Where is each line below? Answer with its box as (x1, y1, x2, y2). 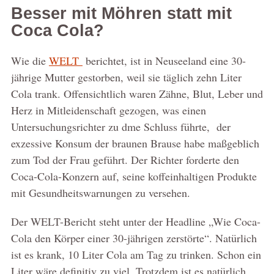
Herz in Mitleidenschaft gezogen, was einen (10, 103, 206, 118)
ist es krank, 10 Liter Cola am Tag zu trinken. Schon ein (10, 247, 261, 262)
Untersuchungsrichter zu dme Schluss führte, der (10, 119, 231, 135)
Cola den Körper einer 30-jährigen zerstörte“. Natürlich (10, 231, 257, 246)
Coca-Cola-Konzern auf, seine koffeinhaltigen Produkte (10, 169, 257, 184)
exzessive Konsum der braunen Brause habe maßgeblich (10, 136, 259, 151)
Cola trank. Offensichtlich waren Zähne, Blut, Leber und (10, 86, 263, 102)
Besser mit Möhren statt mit (10, 4, 232, 23)
